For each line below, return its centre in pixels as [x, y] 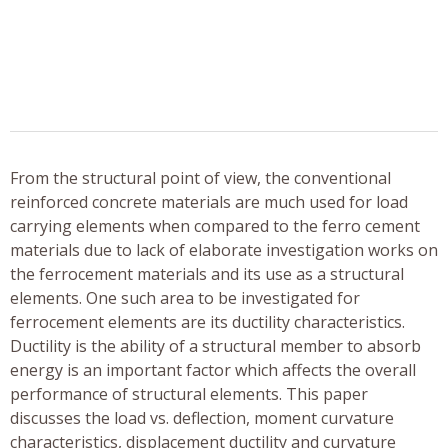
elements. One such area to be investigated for [185, 297]
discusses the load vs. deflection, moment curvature [202, 417]
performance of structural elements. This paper [189, 393]
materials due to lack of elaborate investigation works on [224, 249]
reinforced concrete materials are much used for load [209, 201]
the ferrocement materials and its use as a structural [207, 273]
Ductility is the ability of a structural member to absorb [215, 345]
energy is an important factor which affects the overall [213, 369]
